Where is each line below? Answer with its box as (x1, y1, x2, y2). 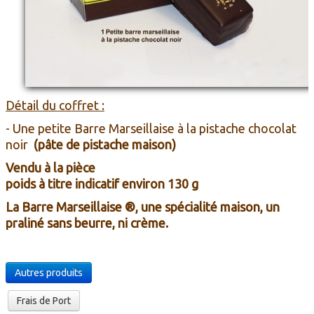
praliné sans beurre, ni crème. (6, 215, 168, 230)
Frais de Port (17, 294, 71, 306)
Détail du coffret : (6, 97, 104, 112)
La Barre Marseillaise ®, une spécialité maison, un (6, 199, 280, 214)
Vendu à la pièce (6, 160, 95, 175)
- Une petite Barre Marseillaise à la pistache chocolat (6, 121, 296, 135)
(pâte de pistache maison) (31, 137, 176, 151)
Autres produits (15, 266, 83, 278)
